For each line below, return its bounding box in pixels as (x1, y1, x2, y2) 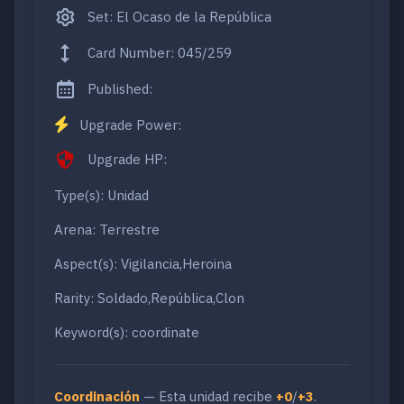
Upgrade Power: (76, 116, 181, 134)
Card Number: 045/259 (84, 43, 232, 61)
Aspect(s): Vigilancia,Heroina (54, 255, 232, 273)
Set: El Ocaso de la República (84, 7, 271, 25)
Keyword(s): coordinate (54, 324, 199, 342)
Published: (84, 79, 152, 97)
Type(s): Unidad (54, 187, 149, 205)
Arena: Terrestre (54, 221, 160, 239)
